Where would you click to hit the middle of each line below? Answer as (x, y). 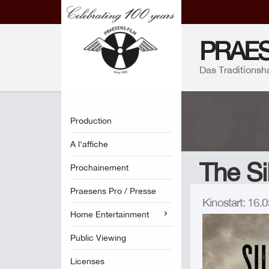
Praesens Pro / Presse (113, 191)
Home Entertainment (110, 214)
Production (91, 121)
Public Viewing (98, 238)
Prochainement (99, 168)
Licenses (87, 261)
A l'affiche (89, 144)
